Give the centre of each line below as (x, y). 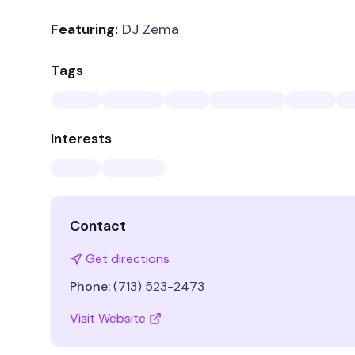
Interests (81, 139)
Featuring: (84, 29)
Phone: (90, 286)
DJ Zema (151, 29)
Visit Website (108, 318)
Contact (98, 226)
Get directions (128, 259)
